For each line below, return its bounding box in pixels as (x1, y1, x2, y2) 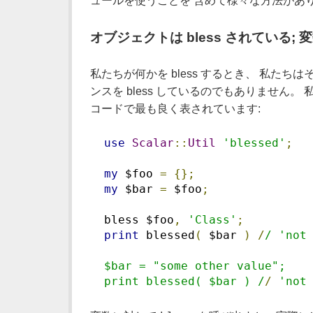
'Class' (187, 212, 237, 226)
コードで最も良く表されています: (89, 103, 261, 115)
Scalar (131, 136, 174, 150)
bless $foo (89, 212, 174, 226)
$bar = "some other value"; (89, 259, 286, 272)
